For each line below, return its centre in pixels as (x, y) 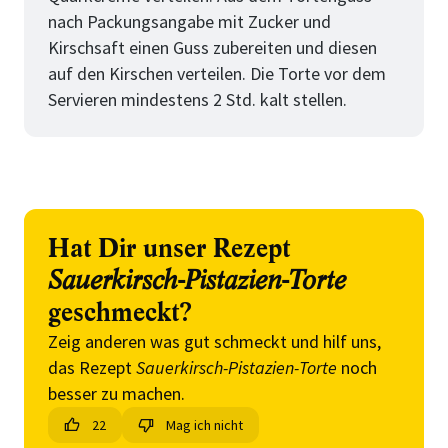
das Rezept (92, 367)
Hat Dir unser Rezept (169, 249)
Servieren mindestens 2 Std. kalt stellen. (197, 99)
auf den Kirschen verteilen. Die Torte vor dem (217, 73)
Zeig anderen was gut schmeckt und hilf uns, (214, 341)
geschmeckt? (120, 313)
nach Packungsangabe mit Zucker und (189, 21)
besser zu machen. (116, 393)
